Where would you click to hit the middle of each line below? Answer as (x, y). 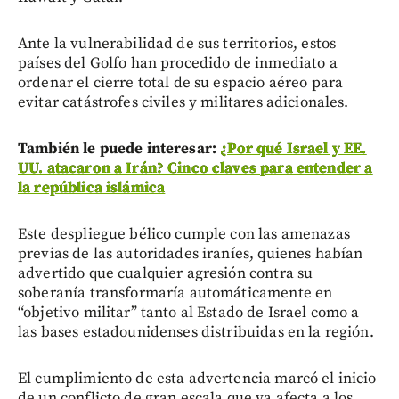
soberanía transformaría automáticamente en (175, 293)
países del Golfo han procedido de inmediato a (178, 63)
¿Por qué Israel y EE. (293, 148)
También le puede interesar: (119, 148)
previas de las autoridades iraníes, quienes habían (191, 253)
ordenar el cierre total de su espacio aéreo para (181, 82)
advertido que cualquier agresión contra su (166, 273)
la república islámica (92, 187)
